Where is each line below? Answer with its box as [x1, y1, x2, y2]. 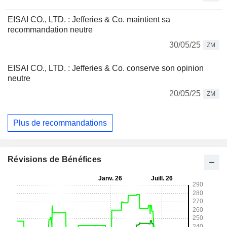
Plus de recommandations [13, 118, 107, 127]
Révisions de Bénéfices [8, 155, 102, 164]
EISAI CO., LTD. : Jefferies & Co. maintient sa [8, 15, 170, 24]
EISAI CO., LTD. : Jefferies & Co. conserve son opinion [8, 64, 204, 72]
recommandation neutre [8, 25, 93, 34]
